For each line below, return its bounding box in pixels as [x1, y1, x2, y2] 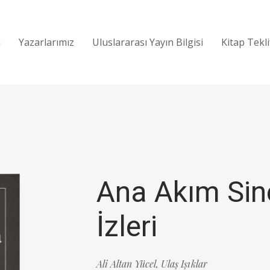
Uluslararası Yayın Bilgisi [92, 36, 203, 49]
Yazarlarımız [19, 36, 74, 49]
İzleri [96, 209, 157, 243]
